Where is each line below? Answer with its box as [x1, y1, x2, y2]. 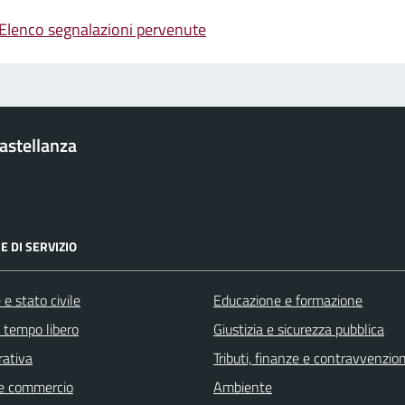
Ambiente [213, 376, 272, 399]
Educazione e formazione [213, 289, 363, 312]
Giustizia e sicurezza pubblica [213, 318, 384, 341]
